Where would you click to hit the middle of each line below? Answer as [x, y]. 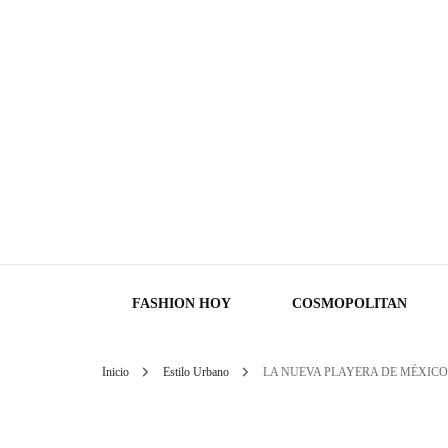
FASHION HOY [181, 303]
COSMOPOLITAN [349, 303]
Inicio [115, 372]
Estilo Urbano [197, 372]
